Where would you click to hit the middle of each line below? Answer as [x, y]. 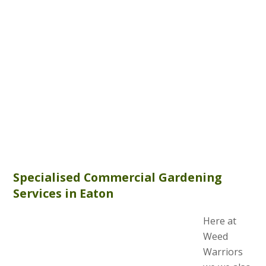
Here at [220, 221]
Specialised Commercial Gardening [118, 177]
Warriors [223, 251]
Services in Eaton [64, 193]
